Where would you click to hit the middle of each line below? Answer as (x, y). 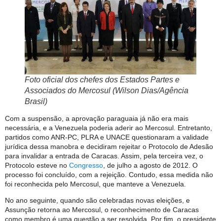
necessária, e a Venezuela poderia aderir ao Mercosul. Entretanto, (109, 128)
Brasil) (36, 101)
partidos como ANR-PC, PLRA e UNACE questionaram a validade (107, 137)
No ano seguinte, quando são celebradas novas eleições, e (97, 201)
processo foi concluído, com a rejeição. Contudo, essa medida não (109, 174)
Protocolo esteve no (37, 165)
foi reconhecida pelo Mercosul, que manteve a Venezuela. (95, 184)
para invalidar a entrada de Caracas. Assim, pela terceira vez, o (104, 156)
